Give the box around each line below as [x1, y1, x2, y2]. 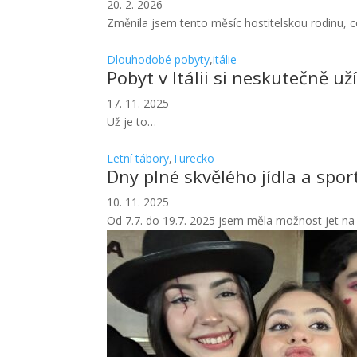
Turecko [172, 151, 215, 167]
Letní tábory [107, 151, 170, 167]
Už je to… [107, 114, 157, 130]
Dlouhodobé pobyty [107, 52, 210, 68]
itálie [213, 52, 237, 68]
